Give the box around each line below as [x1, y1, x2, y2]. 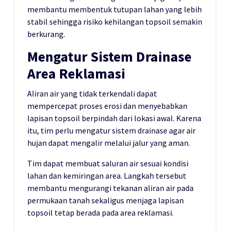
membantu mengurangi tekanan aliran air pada [27, 183, 194, 194]
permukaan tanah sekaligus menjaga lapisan [27, 195, 184, 206]
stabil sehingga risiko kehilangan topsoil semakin [27, 16, 202, 27]
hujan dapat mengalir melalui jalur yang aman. [27, 138, 190, 148]
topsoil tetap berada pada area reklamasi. [27, 207, 174, 218]
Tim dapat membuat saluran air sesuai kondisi [27, 158, 188, 169]
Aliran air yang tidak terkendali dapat [27, 88, 157, 99]
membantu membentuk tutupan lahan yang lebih [27, 4, 202, 15]
